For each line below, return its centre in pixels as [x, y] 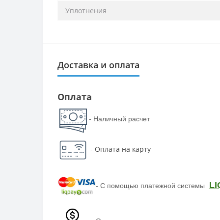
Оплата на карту [123, 149]
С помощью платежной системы [153, 185]
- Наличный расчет [119, 119]
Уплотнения [86, 10]
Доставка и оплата [98, 65]
